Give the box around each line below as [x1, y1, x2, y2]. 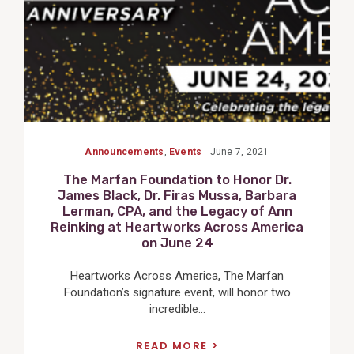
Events [169, 146, 202, 158]
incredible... [149, 301, 205, 316]
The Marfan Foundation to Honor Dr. [62, 172, 292, 188]
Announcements [85, 146, 164, 158]
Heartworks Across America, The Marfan [70, 268, 284, 283]
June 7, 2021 [209, 146, 269, 158]
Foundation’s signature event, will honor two [63, 284, 291, 299]
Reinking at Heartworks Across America [51, 220, 303, 235]
